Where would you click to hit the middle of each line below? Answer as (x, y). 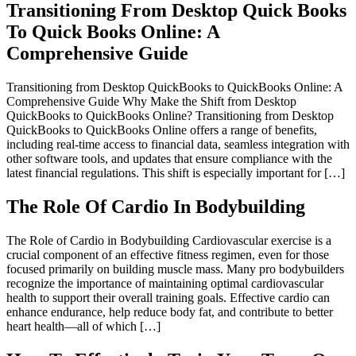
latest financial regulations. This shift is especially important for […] (176, 172)
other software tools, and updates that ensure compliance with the (169, 158)
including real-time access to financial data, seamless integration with (178, 144)
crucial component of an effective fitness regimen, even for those (168, 254)
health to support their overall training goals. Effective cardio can (168, 297)
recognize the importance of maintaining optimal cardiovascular (165, 283)
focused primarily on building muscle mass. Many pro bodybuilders (175, 269)
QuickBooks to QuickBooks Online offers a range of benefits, (162, 130)
